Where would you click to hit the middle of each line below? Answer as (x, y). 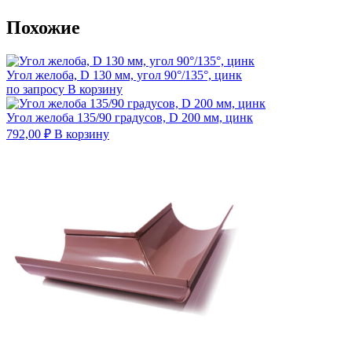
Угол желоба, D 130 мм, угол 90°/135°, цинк (124, 75)
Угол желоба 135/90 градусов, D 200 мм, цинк (130, 117)
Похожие (43, 27)
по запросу (35, 89)
